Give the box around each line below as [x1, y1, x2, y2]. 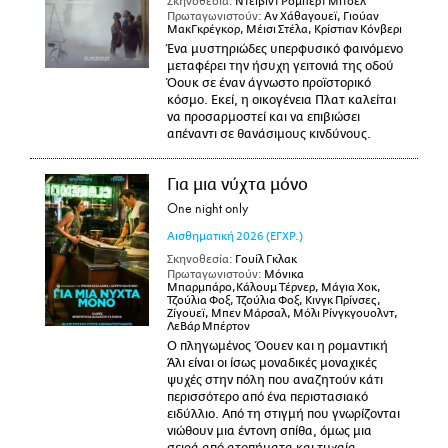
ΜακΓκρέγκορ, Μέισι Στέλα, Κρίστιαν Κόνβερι [166, 23, 402, 36]
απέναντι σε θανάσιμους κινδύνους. [166, 127, 371, 141]
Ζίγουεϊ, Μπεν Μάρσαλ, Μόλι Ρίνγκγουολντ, [166, 307, 398, 320]
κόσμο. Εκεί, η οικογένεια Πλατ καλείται [166, 93, 396, 107]
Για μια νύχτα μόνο [166, 176, 308, 194]
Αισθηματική [166, 229, 234, 243]
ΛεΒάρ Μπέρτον [166, 320, 250, 333]
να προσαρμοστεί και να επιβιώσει [166, 110, 360, 124]
